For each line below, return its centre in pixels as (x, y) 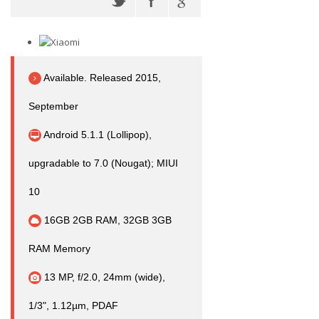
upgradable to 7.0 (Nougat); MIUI (103, 163)
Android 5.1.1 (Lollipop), (96, 135)
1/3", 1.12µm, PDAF (73, 305)
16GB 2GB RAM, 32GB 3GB (106, 220)
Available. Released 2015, (101, 78)
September (53, 106)
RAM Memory (59, 249)
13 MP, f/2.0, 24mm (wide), (103, 277)
